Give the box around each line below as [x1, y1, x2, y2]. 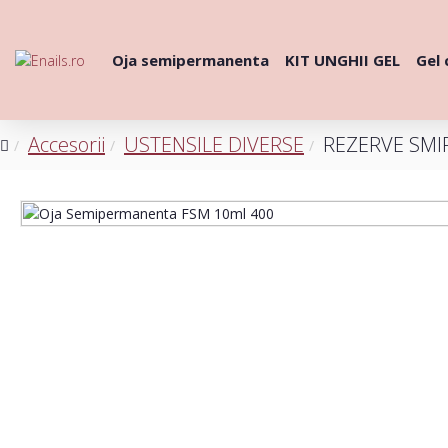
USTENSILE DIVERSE [124, 131, 304, 158]
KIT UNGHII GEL [285, 50, 400, 70]
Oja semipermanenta [112, 50, 269, 70]
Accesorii [28, 131, 105, 158]
